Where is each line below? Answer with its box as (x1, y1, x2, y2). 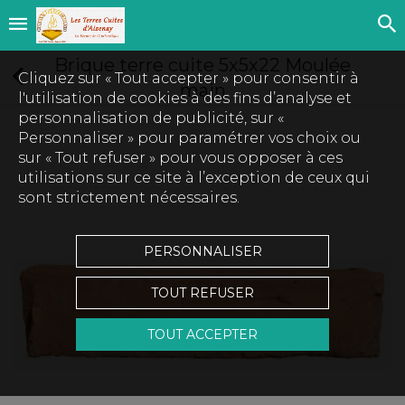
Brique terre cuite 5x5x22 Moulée (54, 54, 351, 76)
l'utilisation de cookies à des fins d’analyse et (18, 89, 352, 107)
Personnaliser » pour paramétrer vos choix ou (18, 129, 361, 146)
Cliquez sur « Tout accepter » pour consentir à (18, 70, 359, 87)
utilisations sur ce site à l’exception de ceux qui (18, 169, 370, 186)
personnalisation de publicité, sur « (18, 109, 284, 127)
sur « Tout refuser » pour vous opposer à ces (18, 149, 343, 166)
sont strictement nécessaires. (18, 189, 240, 206)
